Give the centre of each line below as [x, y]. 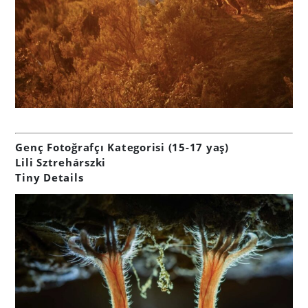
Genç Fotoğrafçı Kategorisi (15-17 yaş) [122, 147]
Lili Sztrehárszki [61, 162]
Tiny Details [49, 177]
